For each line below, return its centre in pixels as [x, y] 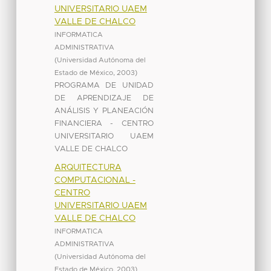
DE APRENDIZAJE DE [104, 98]
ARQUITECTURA [88, 167]
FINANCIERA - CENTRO [104, 123]
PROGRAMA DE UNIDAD [104, 85]
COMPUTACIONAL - [95, 180]
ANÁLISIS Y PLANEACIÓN [104, 111]
